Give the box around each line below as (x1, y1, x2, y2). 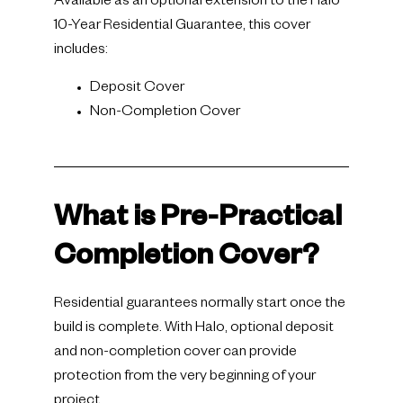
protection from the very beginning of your (54, 369, 316, 386)
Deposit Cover (90, 80, 184, 97)
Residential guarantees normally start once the (54, 296, 345, 313)
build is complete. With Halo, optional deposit (54, 320, 334, 337)
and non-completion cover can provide (54, 345, 297, 362)
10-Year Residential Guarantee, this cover (54, 19, 310, 36)
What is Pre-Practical (54, 203, 342, 237)
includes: (54, 43, 108, 60)
